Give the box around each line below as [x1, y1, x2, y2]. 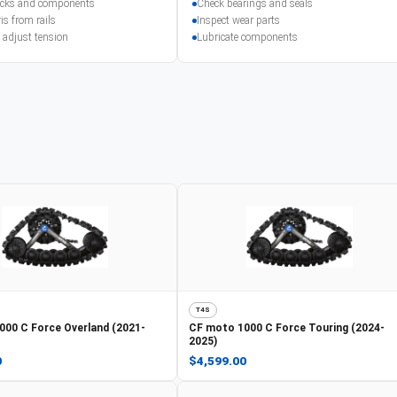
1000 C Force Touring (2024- [237, 321, 385, 334]
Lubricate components [197, 30, 298, 43]
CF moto [189, 321, 235, 334]
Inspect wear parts [197, 13, 280, 27]
